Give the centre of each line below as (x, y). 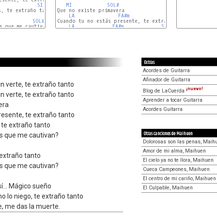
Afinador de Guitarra (167, 80)
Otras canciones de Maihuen (168, 133)
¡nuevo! (194, 89)
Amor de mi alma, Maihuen (174, 151)
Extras (149, 62)
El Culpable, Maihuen (168, 187)
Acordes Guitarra (163, 109)
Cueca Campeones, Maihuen (176, 169)
